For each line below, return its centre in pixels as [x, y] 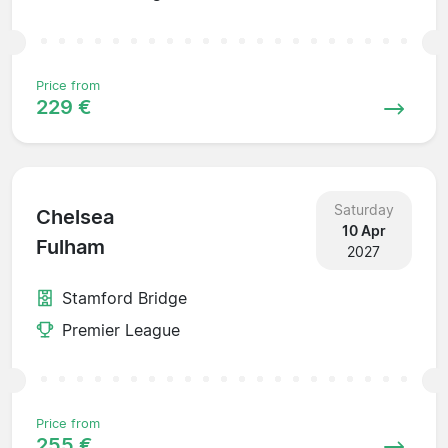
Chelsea [75, 217]
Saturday [363, 209]
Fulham [70, 247]
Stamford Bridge [124, 297]
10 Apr [363, 230]
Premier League [121, 329]
